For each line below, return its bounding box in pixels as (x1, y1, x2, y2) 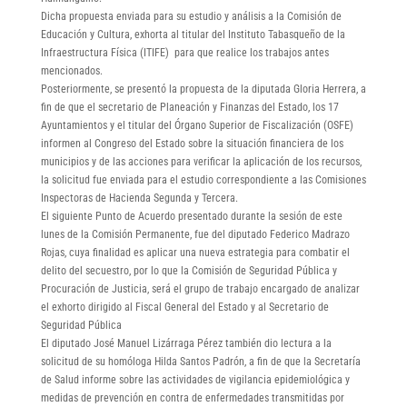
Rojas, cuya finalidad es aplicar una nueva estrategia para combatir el (40, 245, 350, 259)
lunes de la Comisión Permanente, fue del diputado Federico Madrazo (40, 227, 350, 241)
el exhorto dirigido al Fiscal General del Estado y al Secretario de (40, 300, 329, 313)
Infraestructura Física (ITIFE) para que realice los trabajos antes (40, 45, 329, 59)
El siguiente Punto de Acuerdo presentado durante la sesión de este (40, 209, 342, 223)
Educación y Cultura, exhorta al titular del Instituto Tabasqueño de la (40, 27, 345, 41)
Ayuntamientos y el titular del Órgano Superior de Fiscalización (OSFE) (40, 118, 353, 132)
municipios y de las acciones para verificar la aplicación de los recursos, (40, 154, 362, 168)
